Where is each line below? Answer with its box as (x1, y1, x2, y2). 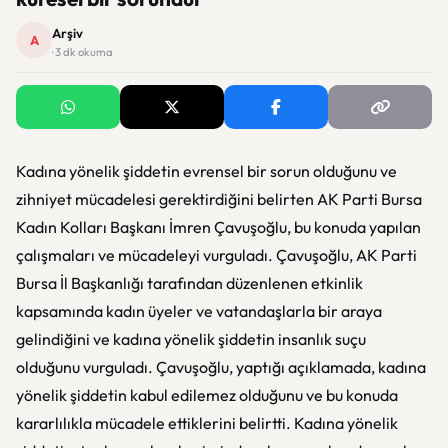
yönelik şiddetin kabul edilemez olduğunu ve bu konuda (16, 385, 398, 405)
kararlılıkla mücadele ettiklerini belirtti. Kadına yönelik (16, 413, 398, 433)
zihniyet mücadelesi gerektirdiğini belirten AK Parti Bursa (16, 189, 422, 209)
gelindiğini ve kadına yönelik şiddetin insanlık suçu (16, 329, 366, 349)
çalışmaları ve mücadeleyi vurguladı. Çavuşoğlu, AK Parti (16, 245, 417, 265)
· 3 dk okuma (52, 45, 113, 59)
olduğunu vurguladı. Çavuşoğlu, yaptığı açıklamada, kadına (16, 357, 426, 377)
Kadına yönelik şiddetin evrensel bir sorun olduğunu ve (16, 161, 397, 181)
